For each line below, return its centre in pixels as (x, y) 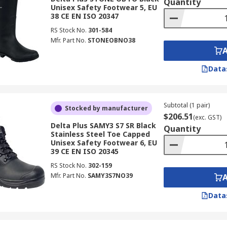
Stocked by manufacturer (106, 108)
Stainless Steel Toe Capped (100, 134)
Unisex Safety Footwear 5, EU (104, 7)
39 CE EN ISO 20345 (84, 151)
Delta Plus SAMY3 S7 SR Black (103, 125)
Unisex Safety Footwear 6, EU (104, 143)
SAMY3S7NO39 (110, 176)
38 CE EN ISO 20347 (84, 16)
